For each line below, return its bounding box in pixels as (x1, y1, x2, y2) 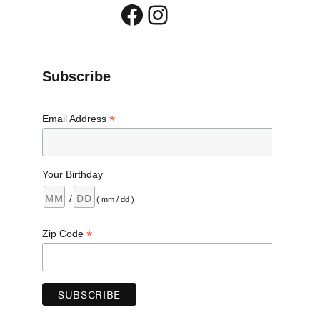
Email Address (41, 113, 109, 125)
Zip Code (41, 227, 86, 239)
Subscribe (41, 69, 111, 85)
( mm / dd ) (96, 194, 134, 204)
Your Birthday (41, 168, 103, 180)
